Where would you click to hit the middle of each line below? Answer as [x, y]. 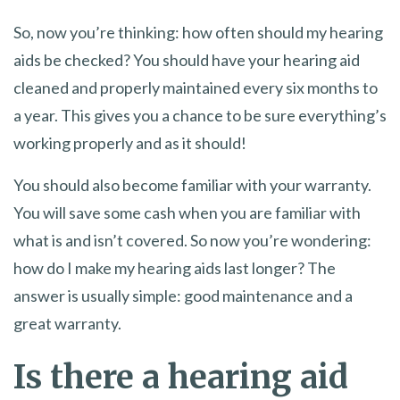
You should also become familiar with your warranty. [192, 184]
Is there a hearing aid [181, 377]
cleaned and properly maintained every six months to [196, 87]
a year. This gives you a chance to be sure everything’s [200, 115]
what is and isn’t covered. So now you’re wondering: [192, 240]
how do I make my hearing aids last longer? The [175, 267]
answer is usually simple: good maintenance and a [183, 295]
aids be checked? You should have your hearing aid [187, 59]
